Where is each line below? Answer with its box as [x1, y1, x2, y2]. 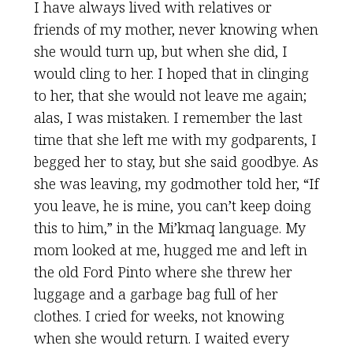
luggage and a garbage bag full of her [33, 284, 278, 303]
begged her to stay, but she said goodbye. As [33, 152, 318, 171]
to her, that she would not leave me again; [33, 86, 307, 105]
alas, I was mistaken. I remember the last [33, 108, 303, 127]
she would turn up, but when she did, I [33, 42, 288, 61]
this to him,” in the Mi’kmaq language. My [33, 218, 306, 237]
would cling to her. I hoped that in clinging [33, 64, 309, 83]
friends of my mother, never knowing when [33, 20, 318, 39]
